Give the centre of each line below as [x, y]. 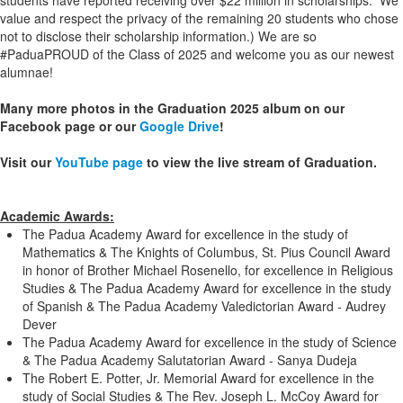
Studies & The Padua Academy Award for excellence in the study [207, 288]
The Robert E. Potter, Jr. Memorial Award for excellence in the [198, 378]
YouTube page [99, 162]
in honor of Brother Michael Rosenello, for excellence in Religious [208, 270]
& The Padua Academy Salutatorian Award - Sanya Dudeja [190, 360]
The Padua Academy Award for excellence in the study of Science [210, 342]
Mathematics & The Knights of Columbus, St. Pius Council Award [206, 252]
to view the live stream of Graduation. [260, 162]
